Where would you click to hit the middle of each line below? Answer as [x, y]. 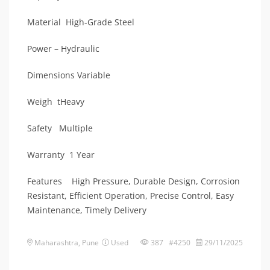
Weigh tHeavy [56, 102]
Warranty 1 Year [61, 155]
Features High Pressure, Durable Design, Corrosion [133, 181]
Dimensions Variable [69, 75]
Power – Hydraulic [63, 49]
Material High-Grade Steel [81, 22]
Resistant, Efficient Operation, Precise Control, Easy [130, 196]
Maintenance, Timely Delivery [87, 210]
